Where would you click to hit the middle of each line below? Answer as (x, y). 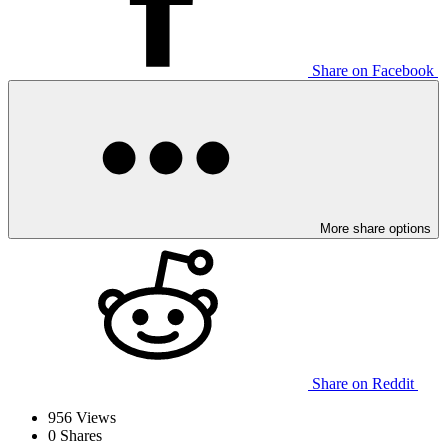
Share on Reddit (363, 384)
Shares (79, 436)
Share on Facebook (373, 71)
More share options (375, 229)
